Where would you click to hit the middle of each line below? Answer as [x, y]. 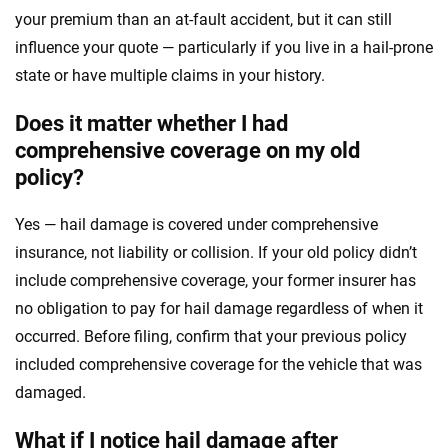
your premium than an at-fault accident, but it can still [203, 19]
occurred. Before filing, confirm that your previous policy [211, 336]
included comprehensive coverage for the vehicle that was [218, 364]
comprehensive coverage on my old [187, 150]
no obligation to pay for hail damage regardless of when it [219, 308]
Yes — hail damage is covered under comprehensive [196, 224]
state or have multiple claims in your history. [170, 75]
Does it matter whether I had [151, 123]
